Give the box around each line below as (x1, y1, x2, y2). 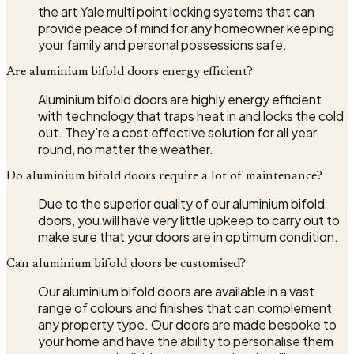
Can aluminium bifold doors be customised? (6, 257, 246, 270)
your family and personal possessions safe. (38, 36, 287, 53)
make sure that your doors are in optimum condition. (38, 228, 338, 245)
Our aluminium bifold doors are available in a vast (38, 282, 314, 299)
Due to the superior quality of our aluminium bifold (38, 194, 325, 212)
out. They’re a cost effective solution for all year (38, 123, 317, 141)
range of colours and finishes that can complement (38, 299, 332, 316)
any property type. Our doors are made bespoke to (38, 315, 337, 333)
